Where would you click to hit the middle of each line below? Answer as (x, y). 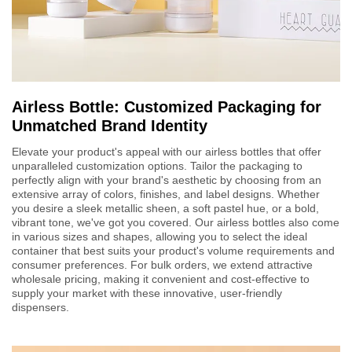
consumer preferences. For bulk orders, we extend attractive (162, 264)
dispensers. (40, 307)
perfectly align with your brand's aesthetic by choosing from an (167, 180)
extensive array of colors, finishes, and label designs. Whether (166, 194)
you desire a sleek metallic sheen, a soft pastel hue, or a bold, (165, 208)
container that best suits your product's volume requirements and (173, 250)
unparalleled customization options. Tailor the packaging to (157, 165)
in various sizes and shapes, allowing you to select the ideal (159, 236)
